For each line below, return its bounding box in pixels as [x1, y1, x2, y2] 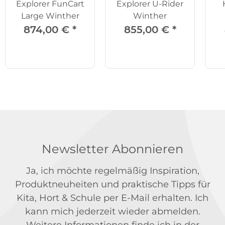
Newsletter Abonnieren [42, 141, 183, 156]
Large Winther [21, 11, 79, 21]
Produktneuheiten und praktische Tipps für [15, 178, 210, 190]
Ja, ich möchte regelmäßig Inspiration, [26, 165, 199, 176]
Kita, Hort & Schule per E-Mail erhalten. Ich [17, 192, 208, 203]
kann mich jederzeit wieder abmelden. [25, 205, 200, 217]
